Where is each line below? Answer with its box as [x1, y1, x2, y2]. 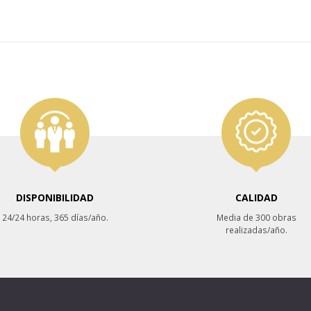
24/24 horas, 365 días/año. [1, 212, 108, 223]
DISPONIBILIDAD [16, 191, 94, 204]
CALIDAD [235, 191, 278, 204]
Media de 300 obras [216, 212, 296, 223]
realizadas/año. [225, 224, 287, 235]
